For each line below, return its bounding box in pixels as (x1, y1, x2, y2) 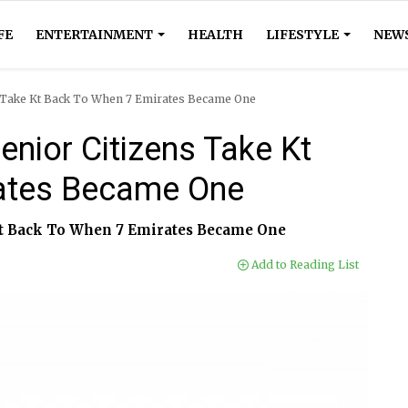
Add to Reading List (249, 258, 359, 271)
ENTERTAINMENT (36, 26, 156, 43)
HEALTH (188, 26, 243, 43)
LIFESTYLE (266, 26, 342, 43)
